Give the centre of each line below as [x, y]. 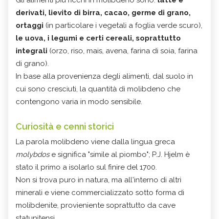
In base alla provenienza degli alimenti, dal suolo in [104, 76]
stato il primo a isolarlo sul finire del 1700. [86, 167]
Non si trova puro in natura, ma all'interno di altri [99, 180]
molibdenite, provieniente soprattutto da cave [96, 205]
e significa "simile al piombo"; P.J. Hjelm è [120, 154]
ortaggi [30, 25]
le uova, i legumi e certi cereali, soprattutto [98, 38]
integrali [32, 51]
